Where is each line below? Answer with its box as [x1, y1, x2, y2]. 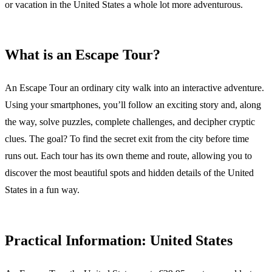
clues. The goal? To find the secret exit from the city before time [5, 134, 249, 144]
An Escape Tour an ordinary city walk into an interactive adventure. [5, 83, 264, 93]
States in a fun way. [5, 185, 80, 195]
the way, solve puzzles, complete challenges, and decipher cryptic [5, 117, 255, 127]
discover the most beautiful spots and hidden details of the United [5, 168, 254, 178]
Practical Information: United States [5, 233, 233, 249]
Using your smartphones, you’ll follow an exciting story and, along [5, 100, 261, 110]
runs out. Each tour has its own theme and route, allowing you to [5, 151, 252, 161]
